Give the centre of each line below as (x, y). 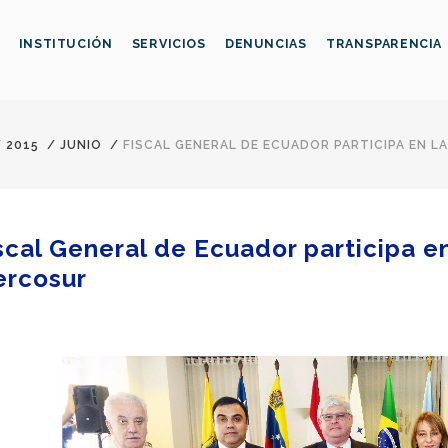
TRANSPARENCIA (384, 44)
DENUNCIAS (265, 44)
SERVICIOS (168, 44)
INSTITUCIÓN (65, 44)
